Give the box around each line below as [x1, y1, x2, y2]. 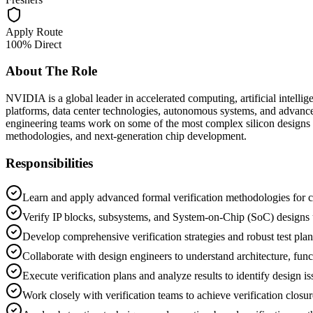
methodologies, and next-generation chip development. [6, 130, 247, 143]
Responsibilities [6, 155, 93, 170]
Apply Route [6, 25, 63, 38]
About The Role [6, 64, 97, 79]
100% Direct [6, 38, 61, 50]
